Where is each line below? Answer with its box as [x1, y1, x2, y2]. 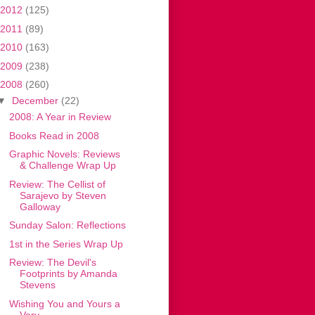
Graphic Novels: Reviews [8, 148, 120, 160]
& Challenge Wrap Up [19, 160, 116, 172]
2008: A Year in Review [8, 111, 111, 123]
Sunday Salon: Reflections [8, 219, 126, 231]
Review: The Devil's [8, 257, 96, 269]
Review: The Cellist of [8, 178, 105, 190]
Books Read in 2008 [8, 129, 99, 141]
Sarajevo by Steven [19, 189, 106, 201]
